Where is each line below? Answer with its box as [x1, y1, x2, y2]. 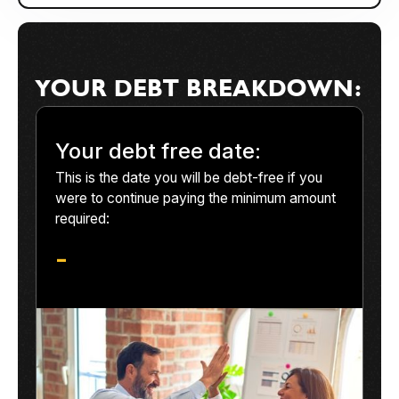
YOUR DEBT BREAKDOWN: [36, 74, 362, 103]
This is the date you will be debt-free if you [55, 169, 322, 187]
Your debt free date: [55, 138, 261, 165]
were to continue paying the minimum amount [55, 190, 336, 208]
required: [55, 210, 110, 228]
